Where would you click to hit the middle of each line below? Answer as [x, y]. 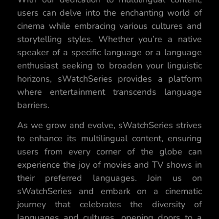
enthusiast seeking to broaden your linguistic [109, 65]
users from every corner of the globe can [109, 152]
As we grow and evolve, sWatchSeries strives [109, 125]
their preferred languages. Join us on [109, 178]
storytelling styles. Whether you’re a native [109, 39]
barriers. [33, 105]
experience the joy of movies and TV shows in [109, 165]
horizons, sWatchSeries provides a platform [109, 78]
